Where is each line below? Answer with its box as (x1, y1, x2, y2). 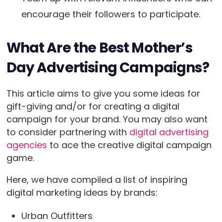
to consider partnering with (6, 126, 129, 139)
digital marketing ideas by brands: (6, 186, 158, 199)
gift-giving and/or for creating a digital (6, 100, 179, 113)
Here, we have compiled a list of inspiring (6, 173, 187, 186)
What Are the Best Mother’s (6, 38, 192, 58)
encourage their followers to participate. (21, 8, 200, 21)
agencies (6, 139, 47, 152)
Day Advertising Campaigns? (6, 58, 209, 78)
